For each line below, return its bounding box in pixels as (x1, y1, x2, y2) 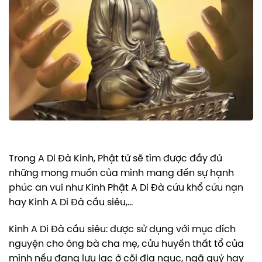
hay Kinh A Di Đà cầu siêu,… (9, 198, 133, 208)
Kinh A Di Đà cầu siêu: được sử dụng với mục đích (9, 224, 236, 235)
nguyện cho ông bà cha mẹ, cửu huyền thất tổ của (9, 239, 244, 249)
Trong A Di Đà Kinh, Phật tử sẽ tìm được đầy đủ (9, 154, 222, 164)
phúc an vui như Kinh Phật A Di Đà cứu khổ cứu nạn (9, 183, 243, 194)
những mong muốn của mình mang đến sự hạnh (9, 168, 234, 179)
